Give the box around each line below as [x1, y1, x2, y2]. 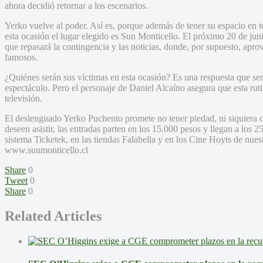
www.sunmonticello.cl [5, 144, 88, 155]
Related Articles [5, 208, 102, 224]
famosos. [5, 52, 38, 62]
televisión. [5, 93, 42, 103]
